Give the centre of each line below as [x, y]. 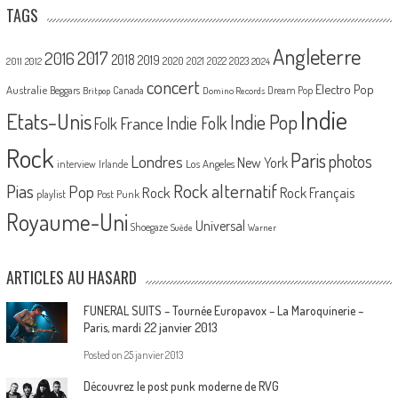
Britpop [96, 90]
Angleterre [316, 56]
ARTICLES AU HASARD [71, 277]
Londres [156, 161]
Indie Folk [196, 123]
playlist [51, 193]
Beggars [64, 90]
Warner [262, 227]
